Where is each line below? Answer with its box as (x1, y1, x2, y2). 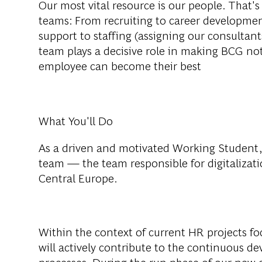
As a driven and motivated (39, 139, 173, 156)
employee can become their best (39, 57, 201, 74)
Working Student (173, 139, 259, 156)
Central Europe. (39, 170, 118, 186)
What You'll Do (39, 112, 113, 129)
